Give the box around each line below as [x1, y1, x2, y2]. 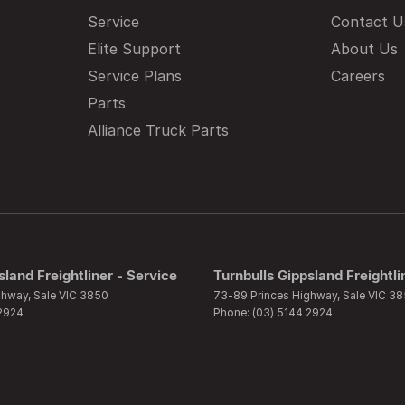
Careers [331, 67, 386, 85]
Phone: [213, 306, 252, 319]
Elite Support [87, 40, 181, 58]
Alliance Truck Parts [87, 121, 229, 139]
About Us [331, 40, 399, 58]
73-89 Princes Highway [213, 288, 337, 302]
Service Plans [87, 67, 182, 85]
